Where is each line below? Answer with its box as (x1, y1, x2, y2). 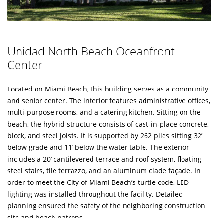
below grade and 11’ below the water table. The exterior (7, 143, 189, 152)
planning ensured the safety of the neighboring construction (7, 201, 205, 210)
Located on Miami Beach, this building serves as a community (7, 84, 208, 93)
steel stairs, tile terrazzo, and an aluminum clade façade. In (7, 166, 200, 175)
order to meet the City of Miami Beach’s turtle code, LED (7, 178, 189, 187)
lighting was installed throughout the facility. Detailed (7, 189, 183, 199)
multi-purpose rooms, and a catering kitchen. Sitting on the (7, 108, 200, 117)
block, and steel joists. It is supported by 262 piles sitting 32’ (7, 131, 202, 140)
